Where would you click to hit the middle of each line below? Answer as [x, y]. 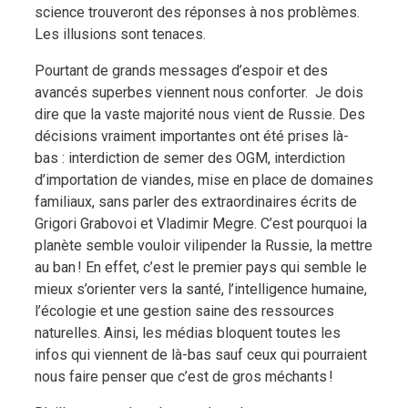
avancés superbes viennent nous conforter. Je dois [199, 92]
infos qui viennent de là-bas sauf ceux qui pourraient [201, 354]
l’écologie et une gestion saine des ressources [184, 311]
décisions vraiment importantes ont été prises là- [192, 136]
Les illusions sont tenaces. [120, 34]
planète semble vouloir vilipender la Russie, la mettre [204, 245]
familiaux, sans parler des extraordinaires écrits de [196, 201]
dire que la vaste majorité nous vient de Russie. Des [200, 114]
